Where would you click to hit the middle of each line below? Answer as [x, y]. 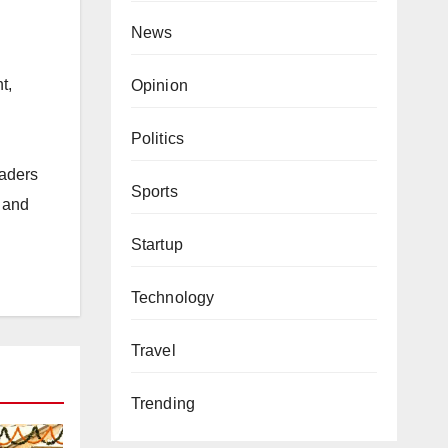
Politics [157, 138]
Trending [163, 403]
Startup [156, 244]
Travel [153, 350]
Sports [154, 191]
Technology [172, 297]
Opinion [159, 85]
